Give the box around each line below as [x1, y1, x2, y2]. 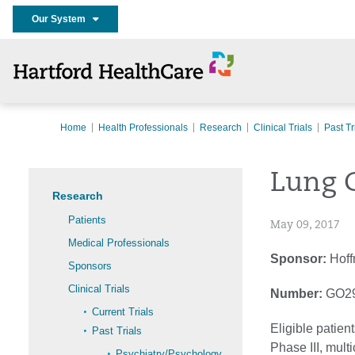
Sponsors [68, 260, 112, 272]
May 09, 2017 [270, 219, 340, 231]
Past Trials [92, 325, 142, 337]
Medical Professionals [68, 237, 170, 249]
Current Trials [92, 306, 154, 318]
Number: [270, 287, 323, 300]
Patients [68, 214, 106, 226]
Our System [32, 13, 93, 25]
